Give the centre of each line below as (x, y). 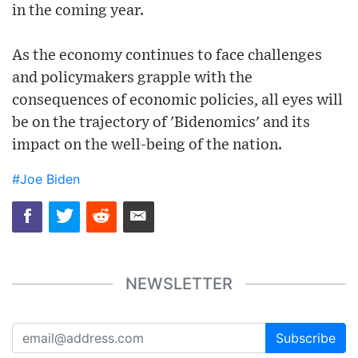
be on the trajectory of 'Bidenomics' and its (161, 123)
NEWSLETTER (179, 284)
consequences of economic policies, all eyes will (177, 101)
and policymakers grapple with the (132, 78)
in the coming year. (78, 11)
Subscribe (306, 338)
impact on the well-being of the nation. (147, 145)
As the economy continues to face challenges (167, 56)
